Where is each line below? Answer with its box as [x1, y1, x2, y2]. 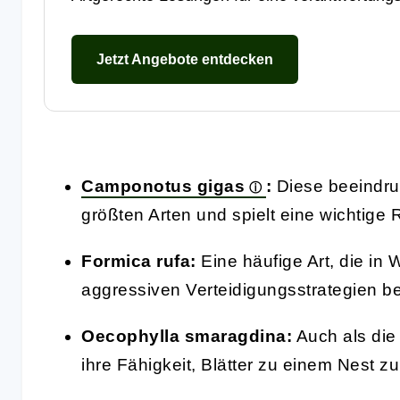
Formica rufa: [81, 251, 196, 271]
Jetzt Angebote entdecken [96, 51, 273, 67]
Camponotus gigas [81, 176, 245, 196]
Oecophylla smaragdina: [81, 326, 292, 346]
